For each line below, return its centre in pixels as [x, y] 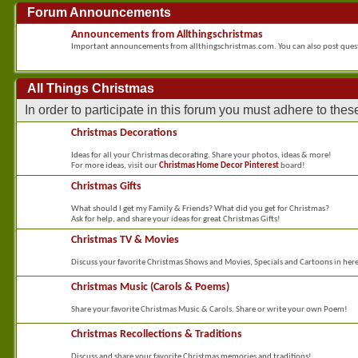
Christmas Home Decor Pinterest [219, 166]
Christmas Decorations [124, 133]
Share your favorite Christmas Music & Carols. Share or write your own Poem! [209, 310]
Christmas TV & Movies [125, 241]
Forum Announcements [99, 13]
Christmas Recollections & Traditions [157, 335]
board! [292, 166]
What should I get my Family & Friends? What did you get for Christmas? [200, 209]
